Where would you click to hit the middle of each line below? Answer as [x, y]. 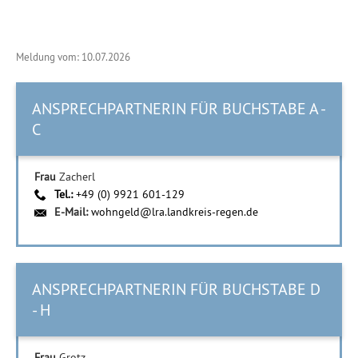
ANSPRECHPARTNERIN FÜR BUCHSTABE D [176, 289]
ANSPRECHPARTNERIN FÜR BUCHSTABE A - [179, 108]
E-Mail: [73, 212]
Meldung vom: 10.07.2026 [73, 57]
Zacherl [77, 177]
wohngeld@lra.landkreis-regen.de [175, 212]
